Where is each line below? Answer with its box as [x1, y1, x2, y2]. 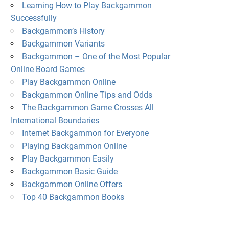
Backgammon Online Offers [21, 179, 122, 190]
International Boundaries [10, 116, 99, 126]
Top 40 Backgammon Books [21, 192, 124, 202]
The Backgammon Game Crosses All [21, 103, 154, 113]
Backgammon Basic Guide [21, 167, 118, 177]
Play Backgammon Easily [21, 154, 114, 164]
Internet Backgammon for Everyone [21, 128, 149, 139]
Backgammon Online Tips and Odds [21, 90, 152, 100]
